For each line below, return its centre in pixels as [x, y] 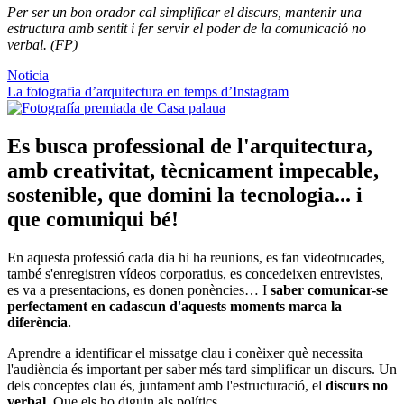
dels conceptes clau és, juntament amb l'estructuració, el [166, 386]
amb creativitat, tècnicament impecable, [193, 171]
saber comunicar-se [329, 290]
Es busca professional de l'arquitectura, [190, 147]
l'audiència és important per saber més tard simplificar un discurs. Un [202, 370]
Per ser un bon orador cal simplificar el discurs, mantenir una [184, 13]
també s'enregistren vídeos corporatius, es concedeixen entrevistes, [195, 274]
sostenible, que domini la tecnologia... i [185, 195]
